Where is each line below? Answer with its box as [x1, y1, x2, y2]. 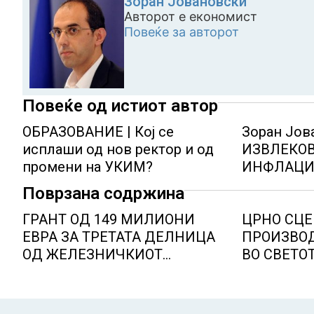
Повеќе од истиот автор [22, 96, 218, 116]
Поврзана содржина [22, 184, 184, 203]
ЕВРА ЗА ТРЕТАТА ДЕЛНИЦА [22, 228, 215, 245]
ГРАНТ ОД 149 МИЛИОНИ [22, 211, 195, 228]
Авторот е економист [124, 9, 257, 24]
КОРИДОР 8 [22, 264, 101, 280]
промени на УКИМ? [22, 158, 153, 175]
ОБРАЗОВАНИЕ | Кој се [22, 123, 174, 140]
